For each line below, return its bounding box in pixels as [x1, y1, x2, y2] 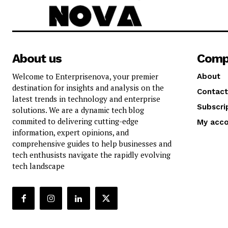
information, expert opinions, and [12, 127, 129, 138]
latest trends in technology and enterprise [12, 94, 160, 104]
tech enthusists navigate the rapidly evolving [12, 150, 170, 160]
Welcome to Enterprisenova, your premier [12, 71, 158, 82]
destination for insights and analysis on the [12, 82, 164, 93]
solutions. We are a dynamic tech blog [12, 105, 144, 116]
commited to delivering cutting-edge [12, 116, 138, 127]
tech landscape [12, 161, 65, 172]
